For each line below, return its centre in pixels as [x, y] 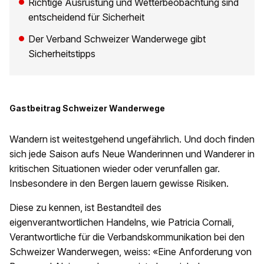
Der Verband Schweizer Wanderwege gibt [117, 39]
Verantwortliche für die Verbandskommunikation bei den [127, 237]
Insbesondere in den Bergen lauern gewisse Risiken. [119, 183]
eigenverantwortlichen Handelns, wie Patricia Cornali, [122, 222]
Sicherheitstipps [62, 54]
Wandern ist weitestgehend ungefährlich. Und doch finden [132, 139]
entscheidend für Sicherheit [86, 17]
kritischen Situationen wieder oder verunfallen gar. [115, 169]
